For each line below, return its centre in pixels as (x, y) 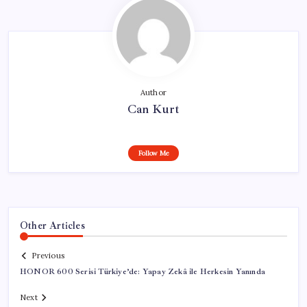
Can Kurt (153, 109)
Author (153, 92)
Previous (48, 256)
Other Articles (52, 225)
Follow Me (153, 153)
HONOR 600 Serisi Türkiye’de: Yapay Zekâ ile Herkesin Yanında (143, 272)
